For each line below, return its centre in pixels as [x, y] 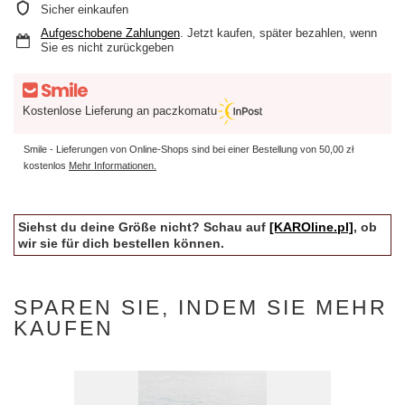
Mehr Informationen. [113, 165]
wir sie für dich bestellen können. [121, 243]
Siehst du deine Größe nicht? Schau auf [144, 226]
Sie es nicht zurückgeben [107, 47]
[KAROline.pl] [311, 226]
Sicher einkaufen [85, 9]
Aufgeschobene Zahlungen [110, 33]
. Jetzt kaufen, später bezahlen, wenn [278, 33]
